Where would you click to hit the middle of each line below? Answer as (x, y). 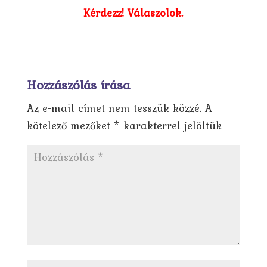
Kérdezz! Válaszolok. (133, 13)
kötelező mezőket (70, 125)
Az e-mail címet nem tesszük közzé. (114, 108)
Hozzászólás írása (78, 84)
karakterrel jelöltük (170, 125)
